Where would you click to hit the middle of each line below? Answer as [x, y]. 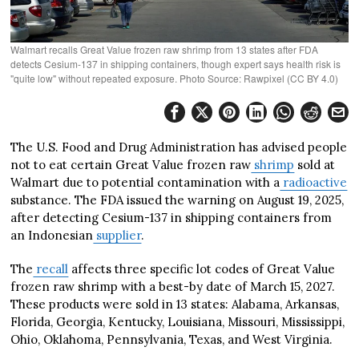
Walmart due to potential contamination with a [145, 183]
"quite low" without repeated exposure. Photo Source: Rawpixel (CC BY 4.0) [175, 79]
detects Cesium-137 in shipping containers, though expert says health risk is [176, 64]
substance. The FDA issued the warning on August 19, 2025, [177, 200]
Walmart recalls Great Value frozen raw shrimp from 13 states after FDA [165, 50]
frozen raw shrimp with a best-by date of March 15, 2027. [173, 287]
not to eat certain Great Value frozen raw [131, 165]
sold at [315, 165]
